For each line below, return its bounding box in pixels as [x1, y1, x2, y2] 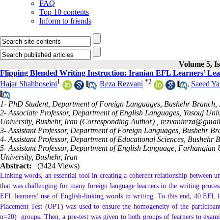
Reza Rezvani [100, 80, 143, 88]
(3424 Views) [37, 161, 80, 170]
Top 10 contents [39, 8, 89, 16]
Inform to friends [39, 17, 91, 25]
